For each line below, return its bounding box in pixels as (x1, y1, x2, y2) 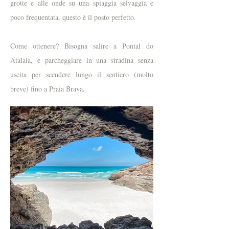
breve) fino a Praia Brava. (10, 84, 85, 94)
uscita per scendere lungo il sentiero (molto (10, 70, 153, 80)
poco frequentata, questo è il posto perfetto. (10, 12, 136, 22)
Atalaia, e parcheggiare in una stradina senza (10, 55, 153, 65)
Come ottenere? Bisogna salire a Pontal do (10, 41, 153, 51)
